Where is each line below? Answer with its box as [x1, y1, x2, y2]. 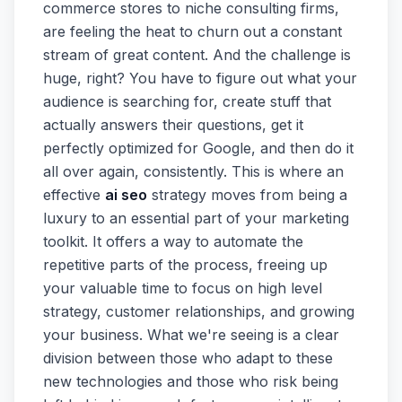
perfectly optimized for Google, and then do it [43, 139, 354, 157]
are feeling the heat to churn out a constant [43, 22, 342, 40]
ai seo [105, 186, 147, 204]
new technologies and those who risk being [43, 372, 338, 390]
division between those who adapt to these [43, 349, 333, 367]
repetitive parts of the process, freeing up [43, 256, 328, 274]
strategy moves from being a [147, 186, 347, 204]
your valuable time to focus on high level [43, 279, 322, 297]
